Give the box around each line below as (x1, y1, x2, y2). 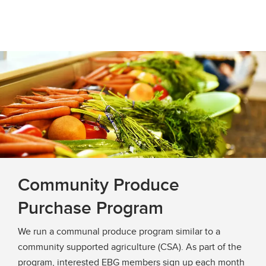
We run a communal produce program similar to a (18, 224, 220, 238)
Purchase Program (18, 194, 163, 220)
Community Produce (18, 171, 179, 197)
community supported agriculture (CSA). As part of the (18, 239, 242, 254)
